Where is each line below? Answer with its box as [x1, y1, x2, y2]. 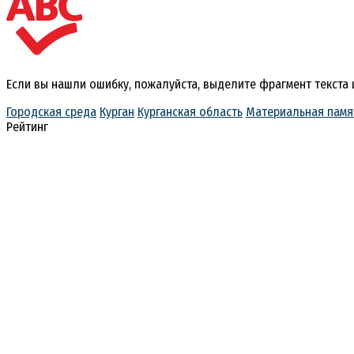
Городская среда [6, 104, 96, 119]
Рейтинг [6, 119, 48, 134]
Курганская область [137, 104, 243, 119]
